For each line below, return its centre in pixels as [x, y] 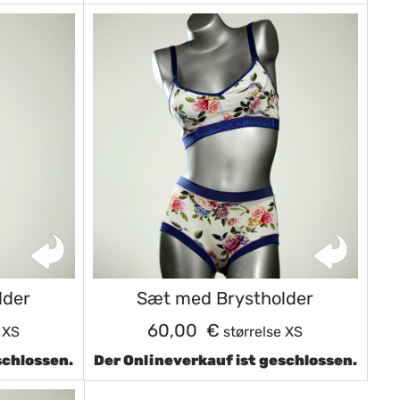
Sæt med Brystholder [225, 298]
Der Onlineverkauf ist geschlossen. [225, 360]
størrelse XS [262, 332]
